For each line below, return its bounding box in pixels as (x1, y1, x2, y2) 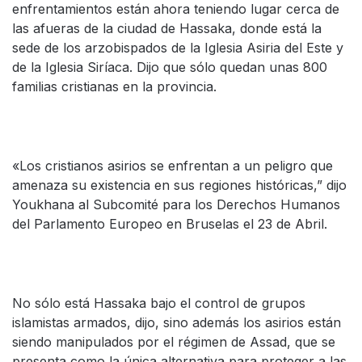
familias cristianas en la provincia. (12, 78, 217, 95)
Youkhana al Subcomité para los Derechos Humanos (12, 196, 340, 213)
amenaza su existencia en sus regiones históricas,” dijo (12, 177, 347, 193)
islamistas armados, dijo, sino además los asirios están (12, 314, 341, 330)
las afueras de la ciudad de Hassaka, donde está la (12, 20, 322, 36)
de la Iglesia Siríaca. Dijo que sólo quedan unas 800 (12, 59, 327, 75)
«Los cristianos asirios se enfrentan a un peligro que (12, 158, 333, 174)
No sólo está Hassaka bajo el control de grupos (12, 295, 305, 311)
